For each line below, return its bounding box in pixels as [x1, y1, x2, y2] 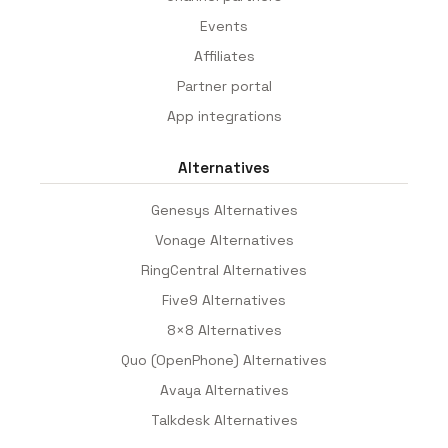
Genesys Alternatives [150, 200, 298, 219]
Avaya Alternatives [159, 380, 289, 399]
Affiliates [193, 46, 255, 65]
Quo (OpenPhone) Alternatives [121, 350, 327, 369]
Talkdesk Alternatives [150, 410, 298, 429]
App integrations [166, 106, 282, 125]
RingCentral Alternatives [141, 260, 307, 279]
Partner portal [176, 76, 272, 95]
